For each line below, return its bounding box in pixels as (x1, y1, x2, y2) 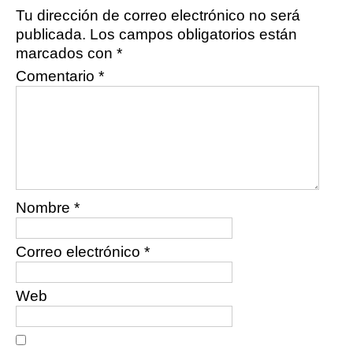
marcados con (16, 45, 117, 61)
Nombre (16, 199, 74, 216)
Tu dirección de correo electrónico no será (16, 7, 300, 24)
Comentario (16, 68, 98, 84)
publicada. (16, 26, 86, 43)
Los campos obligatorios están (90, 26, 297, 43)
